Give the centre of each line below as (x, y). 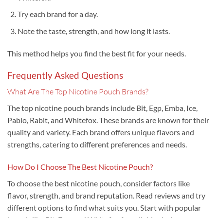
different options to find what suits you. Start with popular (104, 208)
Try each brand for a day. (57, 14)
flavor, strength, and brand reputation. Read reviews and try (106, 195)
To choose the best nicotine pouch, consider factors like (99, 183)
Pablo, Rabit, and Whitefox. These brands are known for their (108, 120)
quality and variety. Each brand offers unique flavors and (101, 132)
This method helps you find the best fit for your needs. (97, 53)
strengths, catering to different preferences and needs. (97, 145)
